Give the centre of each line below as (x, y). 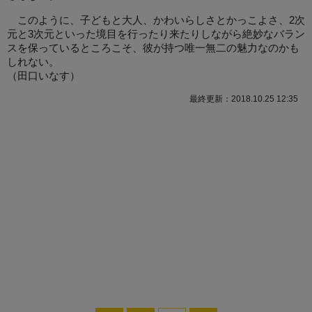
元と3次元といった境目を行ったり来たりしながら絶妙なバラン (156, 34)
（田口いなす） (44, 76)
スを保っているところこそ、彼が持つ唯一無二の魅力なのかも (153, 48)
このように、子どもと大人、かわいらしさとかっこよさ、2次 (156, 21)
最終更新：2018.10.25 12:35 (244, 99)
